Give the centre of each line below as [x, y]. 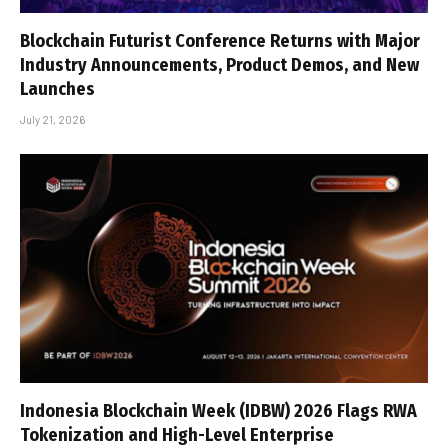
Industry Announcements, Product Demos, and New [219, 64]
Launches [57, 88]
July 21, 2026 [52, 119]
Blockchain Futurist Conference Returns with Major [220, 40]
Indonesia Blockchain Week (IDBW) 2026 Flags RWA [218, 411]
